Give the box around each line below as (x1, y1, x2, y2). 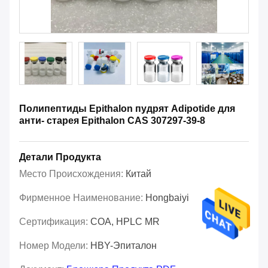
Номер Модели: (19, 240, 90, 251)
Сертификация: (19, 217, 90, 227)
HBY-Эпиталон (90, 240, 157, 251)
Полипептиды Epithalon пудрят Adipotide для (19, 103, 235, 114)
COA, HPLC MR (90, 217, 160, 227)
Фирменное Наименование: (19, 193, 145, 203)
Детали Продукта (19, 152, 101, 163)
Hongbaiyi (145, 193, 189, 203)
